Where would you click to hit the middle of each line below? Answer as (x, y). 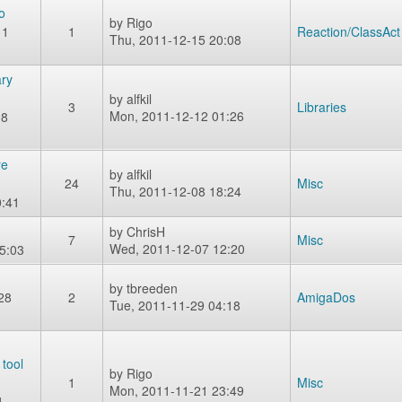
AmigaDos (326, 297)
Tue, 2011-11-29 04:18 (175, 305)
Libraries (322, 107)
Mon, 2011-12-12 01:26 (177, 116)
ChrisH (146, 232)
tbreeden (152, 288)
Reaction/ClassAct (349, 31)
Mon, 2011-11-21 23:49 (177, 390)
